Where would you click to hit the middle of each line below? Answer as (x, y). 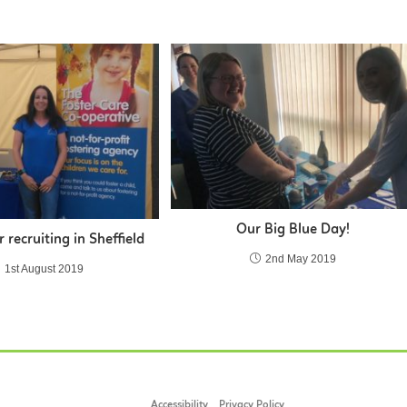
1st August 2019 (45, 269)
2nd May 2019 (300, 259)
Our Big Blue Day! (293, 230)
